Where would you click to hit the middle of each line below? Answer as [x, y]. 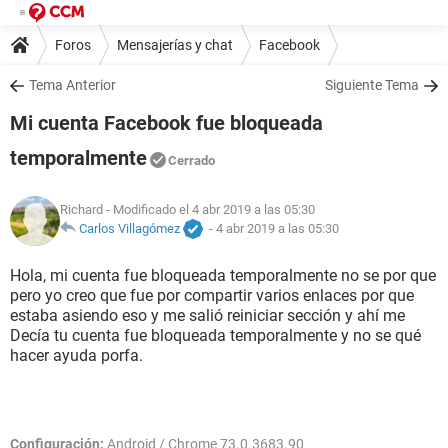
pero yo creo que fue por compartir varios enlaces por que [212, 295]
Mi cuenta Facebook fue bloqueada [166, 123]
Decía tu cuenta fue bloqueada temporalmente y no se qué [215, 335]
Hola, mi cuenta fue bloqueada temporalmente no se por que [223, 275]
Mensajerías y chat [175, 44]
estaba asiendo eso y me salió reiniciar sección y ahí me [207, 315]
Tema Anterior [72, 85]
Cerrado [191, 160]
